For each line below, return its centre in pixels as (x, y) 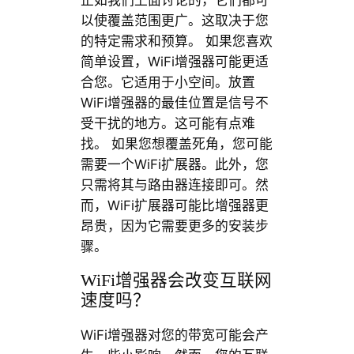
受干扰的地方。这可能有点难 (168, 124)
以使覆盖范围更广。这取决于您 (174, 21)
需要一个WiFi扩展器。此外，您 (174, 165)
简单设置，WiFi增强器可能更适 (174, 62)
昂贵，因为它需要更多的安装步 (174, 226)
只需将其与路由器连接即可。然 (174, 185)
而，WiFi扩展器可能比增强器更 (174, 206)
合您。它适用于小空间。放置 (168, 83)
